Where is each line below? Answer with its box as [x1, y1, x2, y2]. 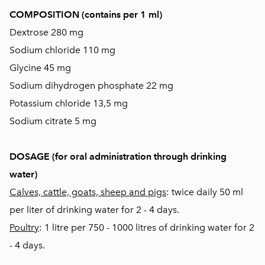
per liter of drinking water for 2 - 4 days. [9, 204, 179, 215]
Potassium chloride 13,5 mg [9, 98, 128, 109]
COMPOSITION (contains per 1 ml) [9, 9, 162, 20]
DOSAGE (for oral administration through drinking [9, 151, 227, 162]
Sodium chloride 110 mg [9, 44, 115, 56]
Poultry [9, 222, 39, 233]
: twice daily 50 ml [166, 186, 243, 198]
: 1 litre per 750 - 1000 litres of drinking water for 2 [39, 222, 254, 233]
